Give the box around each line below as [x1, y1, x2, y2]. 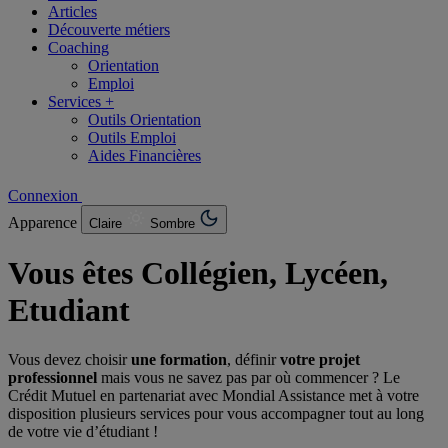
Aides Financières [88, 146, 201, 164]
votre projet [280, 350, 360, 368]
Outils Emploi [88, 128, 176, 146]
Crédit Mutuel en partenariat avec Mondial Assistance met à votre [8, 386, 419, 404]
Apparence [8, 213, 77, 231]
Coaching [48, 38, 109, 56]
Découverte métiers [48, 20, 170, 38]
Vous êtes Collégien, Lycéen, [8, 255, 388, 292]
